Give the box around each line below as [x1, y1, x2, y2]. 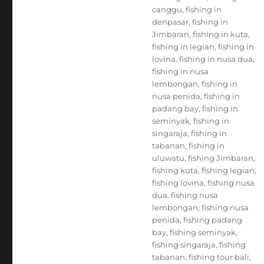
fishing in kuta [192, 29, 248, 39]
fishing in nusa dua [179, 54, 253, 64]
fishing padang [183, 215, 242, 225]
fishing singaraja [151, 240, 216, 249]
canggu [151, 5, 182, 14]
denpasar [151, 17, 189, 27]
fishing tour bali [188, 252, 249, 262]
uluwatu [151, 153, 184, 163]
